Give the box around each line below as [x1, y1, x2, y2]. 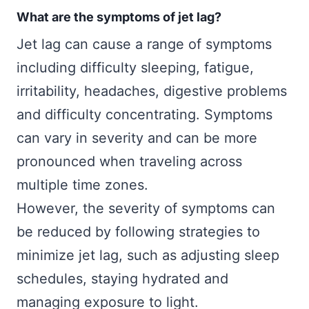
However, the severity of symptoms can [17, 199, 275, 217]
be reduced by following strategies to [17, 223, 260, 240]
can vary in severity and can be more [17, 129, 257, 146]
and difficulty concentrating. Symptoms [17, 106, 272, 123]
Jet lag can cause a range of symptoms [17, 35, 272, 52]
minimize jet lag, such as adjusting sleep [17, 246, 279, 263]
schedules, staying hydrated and [17, 270, 228, 287]
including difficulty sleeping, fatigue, [17, 59, 254, 76]
